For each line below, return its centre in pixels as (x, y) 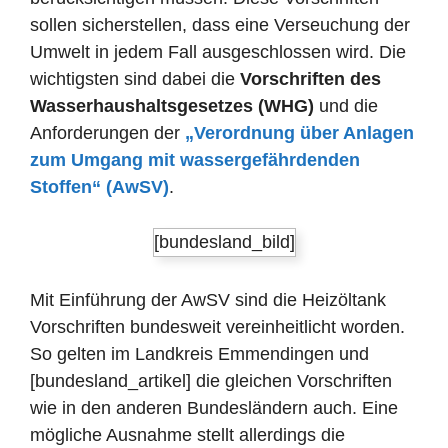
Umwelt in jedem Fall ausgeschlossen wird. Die (218, 52)
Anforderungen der (107, 133)
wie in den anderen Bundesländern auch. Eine (214, 408)
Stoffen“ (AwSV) (99, 187)
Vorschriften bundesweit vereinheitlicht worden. (217, 327)
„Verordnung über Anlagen (299, 133)
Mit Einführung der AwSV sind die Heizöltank (208, 300)
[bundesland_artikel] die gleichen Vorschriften (211, 381)
